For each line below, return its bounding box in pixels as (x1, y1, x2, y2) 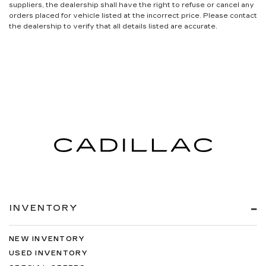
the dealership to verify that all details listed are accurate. (9, 23, 217, 31)
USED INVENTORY (9, 249, 88, 258)
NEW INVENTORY (9, 235, 85, 243)
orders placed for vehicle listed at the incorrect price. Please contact (9, 12, 257, 20)
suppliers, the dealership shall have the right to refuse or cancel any (9, 1, 254, 9)
